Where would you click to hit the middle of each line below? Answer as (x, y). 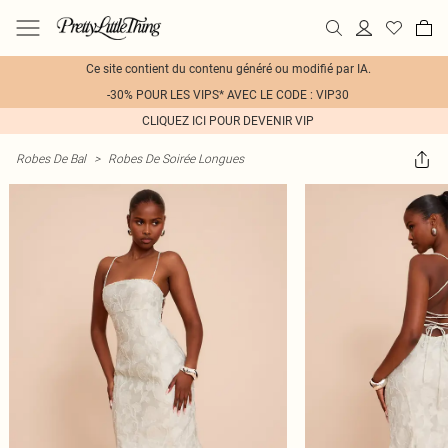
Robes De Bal (51, 158)
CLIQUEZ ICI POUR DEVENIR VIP (228, 121)
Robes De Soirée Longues (176, 158)
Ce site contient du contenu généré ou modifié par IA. (228, 69)
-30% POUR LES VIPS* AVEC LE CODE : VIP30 (228, 95)
